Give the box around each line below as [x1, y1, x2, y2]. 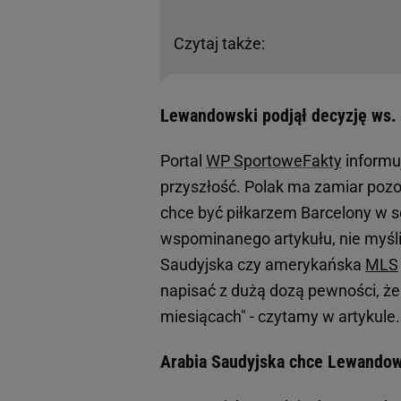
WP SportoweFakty [206, 151, 342, 171]
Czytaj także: [174, 34, 265, 54]
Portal [160, 151, 206, 171]
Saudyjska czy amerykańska [160, 255, 365, 275]
